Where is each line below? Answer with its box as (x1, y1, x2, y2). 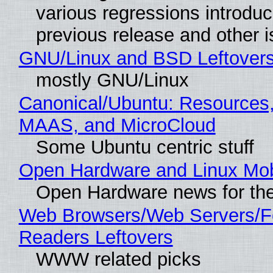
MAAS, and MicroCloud (18, 114, 216, 136)
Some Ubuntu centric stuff (35, 136, 254, 158)
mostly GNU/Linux (35, 69, 189, 91)
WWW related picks (35, 248, 201, 270)
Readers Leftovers (18, 226, 173, 248)
